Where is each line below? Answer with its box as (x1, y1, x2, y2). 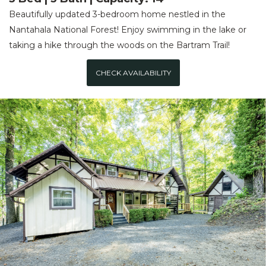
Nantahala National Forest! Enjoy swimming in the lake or (9, 24, 246, 36)
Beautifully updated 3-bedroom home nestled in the (9, 9, 226, 20)
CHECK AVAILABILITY (95, 68, 171, 77)
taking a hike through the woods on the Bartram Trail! (9, 40, 230, 51)
